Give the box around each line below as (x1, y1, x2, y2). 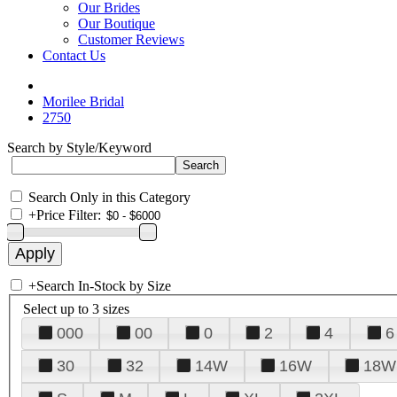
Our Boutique (78, 16, 155, 31)
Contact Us (43, 48, 105, 63)
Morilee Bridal (43, 94, 124, 109)
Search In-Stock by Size (36, 278, 171, 293)
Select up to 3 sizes (23, 300, 129, 316)
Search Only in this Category (28, 190, 191, 205)
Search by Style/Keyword (7, 140, 152, 155)
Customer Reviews (78, 32, 184, 47)
